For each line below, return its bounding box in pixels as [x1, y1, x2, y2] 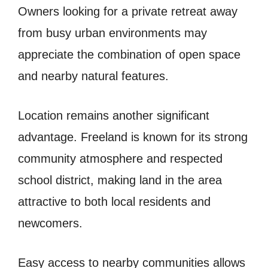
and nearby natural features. [18, 69, 169, 83]
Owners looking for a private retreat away [18, 4, 237, 18]
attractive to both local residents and [18, 194, 211, 208]
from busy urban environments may [18, 26, 207, 39]
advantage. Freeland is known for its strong [18, 130, 248, 144]
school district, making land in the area [18, 173, 222, 187]
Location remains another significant [18, 108, 209, 122]
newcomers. [18, 216, 83, 230]
